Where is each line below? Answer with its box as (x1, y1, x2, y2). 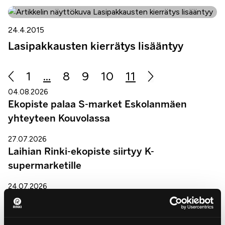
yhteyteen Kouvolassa (8, 113, 110, 124)
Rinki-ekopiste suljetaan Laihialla (8, 193, 160, 204)
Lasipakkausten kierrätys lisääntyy (8, 40, 183, 52)
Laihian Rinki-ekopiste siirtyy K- (8, 146, 154, 157)
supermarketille (8, 160, 81, 171)
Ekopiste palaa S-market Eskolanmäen (8, 98, 187, 110)
